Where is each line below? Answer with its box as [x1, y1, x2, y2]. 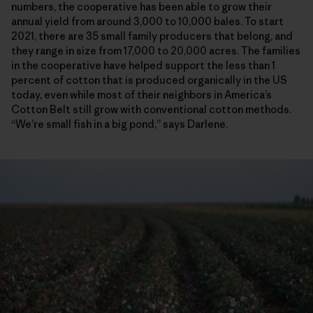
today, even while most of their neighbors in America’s [11, 87, 272, 101]
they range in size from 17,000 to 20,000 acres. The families [11, 43, 300, 57]
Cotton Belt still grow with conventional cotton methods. [11, 102, 291, 116]
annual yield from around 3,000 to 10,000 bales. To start [11, 14, 284, 28]
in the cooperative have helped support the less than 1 [11, 58, 275, 72]
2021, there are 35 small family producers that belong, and [11, 29, 293, 43]
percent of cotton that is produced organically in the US [11, 73, 287, 87]
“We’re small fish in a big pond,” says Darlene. [11, 117, 228, 131]
